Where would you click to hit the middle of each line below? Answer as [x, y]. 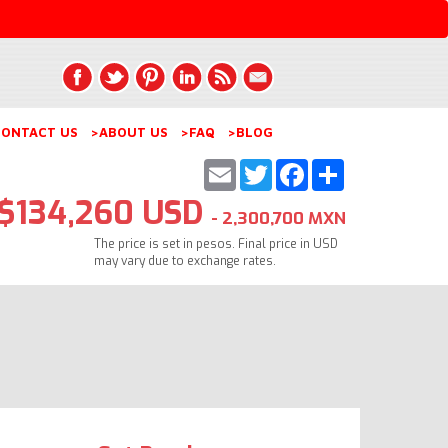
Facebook [345, 166]
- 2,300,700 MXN [278, 218]
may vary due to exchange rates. [185, 260]
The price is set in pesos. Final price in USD [216, 243]
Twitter [302, 166]
